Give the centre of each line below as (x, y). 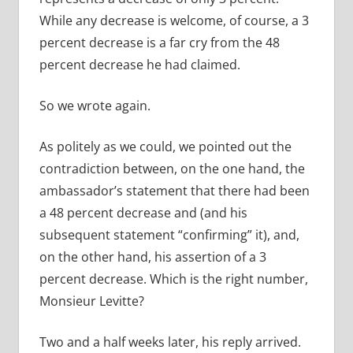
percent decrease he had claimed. (139, 65)
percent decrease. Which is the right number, (173, 279)
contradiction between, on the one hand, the (172, 169)
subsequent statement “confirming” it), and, (169, 235)
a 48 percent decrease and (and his (143, 213)
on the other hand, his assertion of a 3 (152, 257)
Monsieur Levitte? (91, 301)
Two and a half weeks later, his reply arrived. (170, 342)
